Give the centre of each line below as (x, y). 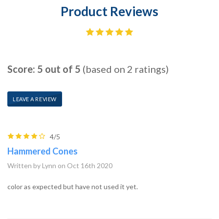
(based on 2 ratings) (125, 69)
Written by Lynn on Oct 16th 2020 (60, 165)
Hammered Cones (43, 151)
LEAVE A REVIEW (35, 99)
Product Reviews (109, 11)
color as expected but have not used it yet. (73, 186)
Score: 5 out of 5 (44, 69)
